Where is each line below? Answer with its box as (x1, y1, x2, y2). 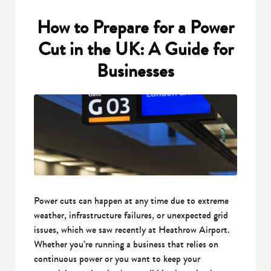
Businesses (97, 58, 174, 84)
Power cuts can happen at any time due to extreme (34, 194, 229, 208)
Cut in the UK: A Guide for (38, 36, 233, 62)
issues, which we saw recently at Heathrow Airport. (34, 223, 230, 237)
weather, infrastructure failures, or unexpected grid (34, 208, 229, 223)
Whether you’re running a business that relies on (34, 237, 219, 252)
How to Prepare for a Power (37, 15, 234, 41)
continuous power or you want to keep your (34, 252, 201, 266)
